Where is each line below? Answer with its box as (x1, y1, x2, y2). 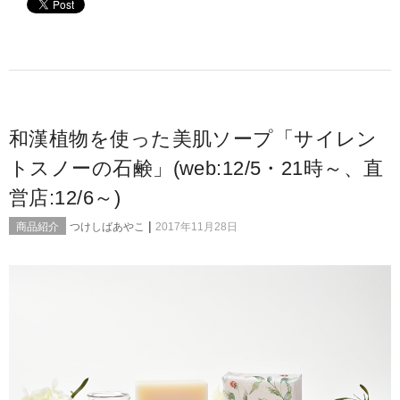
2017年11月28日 (155, 220, 237, 233)
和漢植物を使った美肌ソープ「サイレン (9, 127, 378, 150)
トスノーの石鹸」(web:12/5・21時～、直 (9, 156, 384, 179)
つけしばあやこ (70, 220, 145, 233)
